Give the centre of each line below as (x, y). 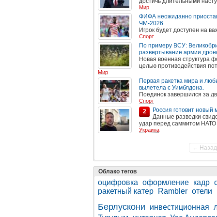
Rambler (173, 191)
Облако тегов (117, 171)
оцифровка (118, 182)
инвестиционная (179, 207)
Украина (149, 130)
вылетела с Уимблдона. (171, 88)
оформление (166, 182)
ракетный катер (126, 191)
